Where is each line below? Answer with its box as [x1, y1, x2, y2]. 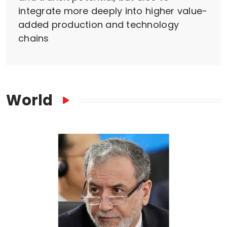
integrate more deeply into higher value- [18, 5, 208, 18]
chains [18, 32, 49, 45]
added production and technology [18, 18, 179, 31]
